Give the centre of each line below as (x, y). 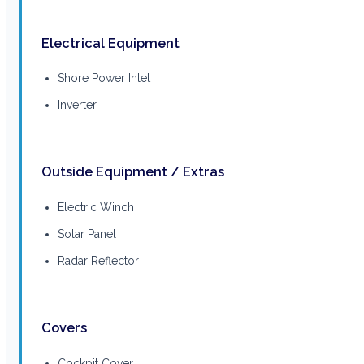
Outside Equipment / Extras (133, 172)
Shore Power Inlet (104, 78)
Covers (64, 328)
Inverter (77, 105)
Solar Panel (87, 234)
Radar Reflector (98, 260)
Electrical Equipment (110, 43)
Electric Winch (96, 207)
